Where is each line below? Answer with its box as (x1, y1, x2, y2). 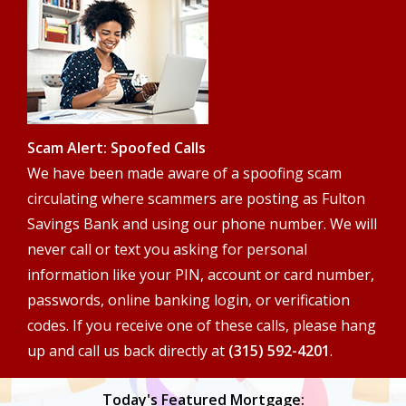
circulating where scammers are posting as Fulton (27, 188, 365, 208)
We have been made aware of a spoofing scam (27, 163, 342, 183)
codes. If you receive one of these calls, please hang (27, 315, 376, 335)
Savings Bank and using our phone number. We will (27, 214, 377, 234)
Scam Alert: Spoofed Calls (27, 138, 206, 158)
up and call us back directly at (27, 341, 228, 361)
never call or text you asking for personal (27, 239, 307, 259)
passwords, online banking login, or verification (27, 290, 350, 310)
